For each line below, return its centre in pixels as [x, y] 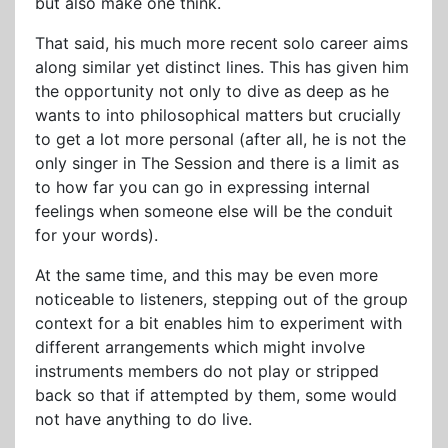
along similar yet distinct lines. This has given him [222, 67]
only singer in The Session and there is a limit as [217, 163]
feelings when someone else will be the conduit [214, 211]
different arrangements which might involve [200, 347]
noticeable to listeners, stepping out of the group [221, 299]
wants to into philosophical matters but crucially [218, 115]
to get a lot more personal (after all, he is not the [220, 139]
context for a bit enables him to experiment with [218, 323]
